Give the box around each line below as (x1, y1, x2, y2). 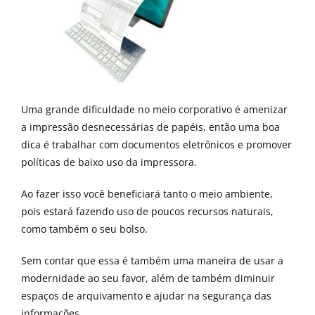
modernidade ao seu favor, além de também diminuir (21, 271, 275, 285)
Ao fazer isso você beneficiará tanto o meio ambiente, (21, 187, 273, 201)
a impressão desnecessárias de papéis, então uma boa (21, 120, 280, 134)
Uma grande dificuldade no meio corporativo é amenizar (21, 103, 288, 117)
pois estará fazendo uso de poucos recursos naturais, (21, 205, 274, 219)
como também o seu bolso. (21, 222, 148, 236)
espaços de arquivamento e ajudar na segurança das (21, 289, 271, 303)
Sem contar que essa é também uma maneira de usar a (21, 254, 283, 268)
